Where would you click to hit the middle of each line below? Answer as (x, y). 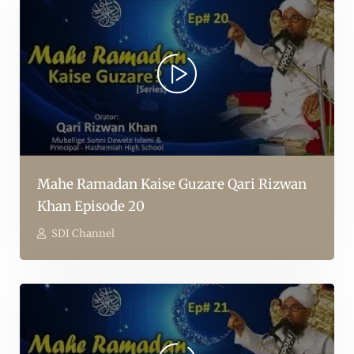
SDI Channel (83, 234)
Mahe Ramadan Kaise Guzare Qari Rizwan (172, 185)
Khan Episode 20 (91, 207)
